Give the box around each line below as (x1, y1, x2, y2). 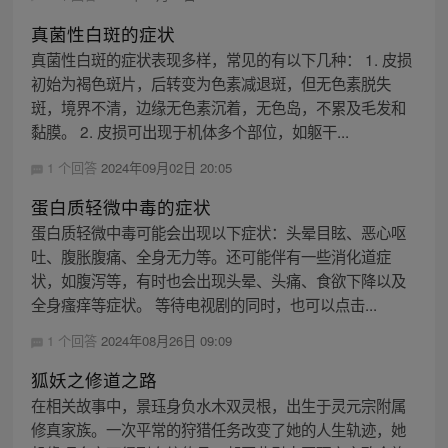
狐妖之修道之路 (30, 367, 157, 393)
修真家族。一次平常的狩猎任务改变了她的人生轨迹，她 (30, 418, 406, 441)
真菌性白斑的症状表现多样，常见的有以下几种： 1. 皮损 (30, 47, 412, 70)
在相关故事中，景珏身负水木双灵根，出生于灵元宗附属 (30, 394, 406, 417)
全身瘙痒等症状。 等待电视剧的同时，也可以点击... (30, 293, 377, 316)
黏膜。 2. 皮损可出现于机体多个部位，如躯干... (30, 119, 349, 142)
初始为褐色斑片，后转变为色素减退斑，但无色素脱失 (30, 71, 391, 94)
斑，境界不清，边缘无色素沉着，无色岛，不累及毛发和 (30, 95, 406, 118)
